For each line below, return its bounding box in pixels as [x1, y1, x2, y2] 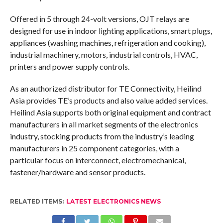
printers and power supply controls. [9, 62, 129, 72]
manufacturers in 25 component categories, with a [9, 143, 179, 153]
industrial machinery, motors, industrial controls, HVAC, [9, 50, 198, 60]
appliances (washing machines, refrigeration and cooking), [9, 38, 206, 48]
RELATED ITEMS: [9, 198, 64, 206]
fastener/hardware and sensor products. [9, 167, 145, 177]
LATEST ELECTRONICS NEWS [66, 198, 161, 206]
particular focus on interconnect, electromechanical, [9, 155, 186, 165]
